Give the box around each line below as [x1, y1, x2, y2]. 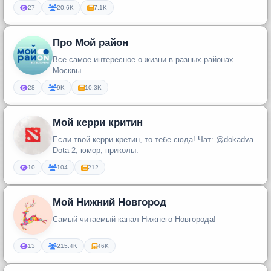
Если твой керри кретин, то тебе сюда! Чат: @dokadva [53, 135, 198, 144]
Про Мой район [53, 37, 128, 48]
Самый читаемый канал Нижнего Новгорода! [53, 215, 216, 224]
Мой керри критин [53, 117, 143, 128]
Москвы [53, 66, 81, 75]
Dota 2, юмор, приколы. [53, 146, 139, 155]
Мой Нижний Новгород [53, 197, 166, 208]
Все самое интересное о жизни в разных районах [53, 55, 233, 64]
